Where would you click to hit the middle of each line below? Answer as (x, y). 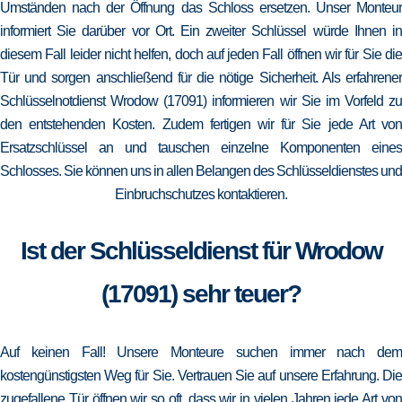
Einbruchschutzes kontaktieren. (201, 194)
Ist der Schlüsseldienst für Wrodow (201, 251)
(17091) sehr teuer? (201, 294)
